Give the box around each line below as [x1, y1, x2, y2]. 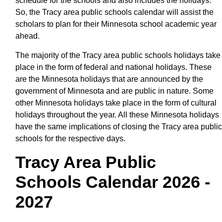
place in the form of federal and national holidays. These [15, 62, 212, 71]
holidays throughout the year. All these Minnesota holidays [15, 110, 219, 119]
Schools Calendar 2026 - [15, 172, 210, 191]
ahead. [15, 31, 40, 40]
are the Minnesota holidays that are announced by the [15, 74, 203, 83]
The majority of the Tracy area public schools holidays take [15, 51, 221, 59]
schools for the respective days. [15, 134, 125, 143]
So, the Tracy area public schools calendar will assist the [15, 7, 214, 16]
